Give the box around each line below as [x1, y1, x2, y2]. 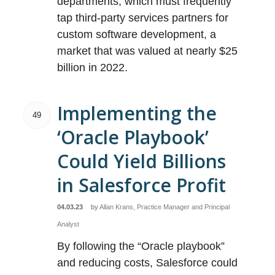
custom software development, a [57, 28, 217, 41]
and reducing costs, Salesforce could [57, 257, 238, 269]
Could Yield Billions [57, 149, 227, 174]
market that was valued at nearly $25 [57, 45, 238, 57]
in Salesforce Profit [57, 172, 227, 198]
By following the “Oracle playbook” [57, 240, 225, 252]
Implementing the [57, 101, 217, 126]
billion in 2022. [57, 61, 128, 74]
